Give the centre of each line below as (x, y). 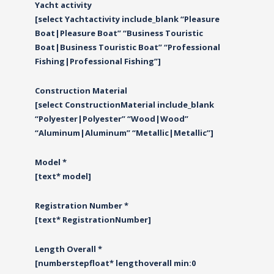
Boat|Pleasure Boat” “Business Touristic (119, 33)
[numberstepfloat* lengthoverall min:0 (115, 263)
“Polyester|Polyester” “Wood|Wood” (111, 119)
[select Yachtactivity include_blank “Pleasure (127, 19)
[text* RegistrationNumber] (93, 220)
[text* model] (63, 176)
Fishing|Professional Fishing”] (98, 61)
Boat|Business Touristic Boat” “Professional (127, 47)
